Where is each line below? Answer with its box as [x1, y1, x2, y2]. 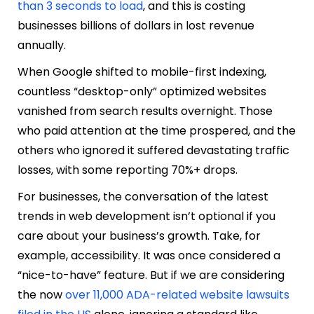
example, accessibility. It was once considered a [18, 247, 280, 264]
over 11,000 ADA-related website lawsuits [65, 286, 289, 303]
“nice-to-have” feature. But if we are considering [18, 266, 285, 283]
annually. [18, 36, 69, 53]
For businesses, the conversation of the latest [18, 188, 268, 205]
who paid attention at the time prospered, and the [18, 122, 296, 139]
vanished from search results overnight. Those [18, 102, 273, 119]
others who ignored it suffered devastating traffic [18, 142, 289, 158]
